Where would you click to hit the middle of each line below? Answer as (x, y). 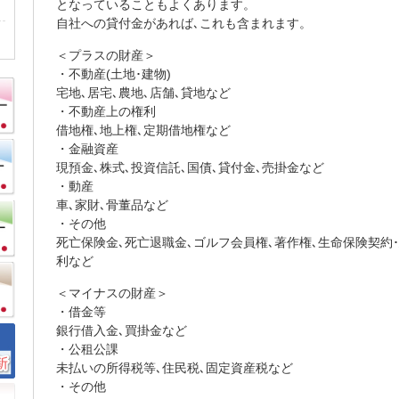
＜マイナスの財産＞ (112, 293)
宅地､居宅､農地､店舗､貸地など (143, 93)
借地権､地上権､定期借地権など (143, 130)
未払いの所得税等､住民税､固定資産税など (175, 368)
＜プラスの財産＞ (106, 55)
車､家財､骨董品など (112, 205)
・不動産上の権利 (106, 111)
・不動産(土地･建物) (114, 74)
